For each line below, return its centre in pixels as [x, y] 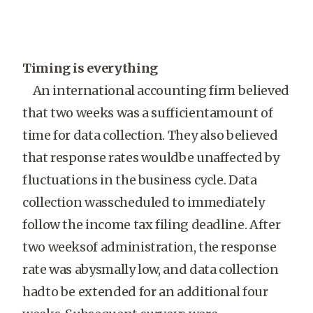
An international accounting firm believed [156, 90]
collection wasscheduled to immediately [144, 202]
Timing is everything [90, 68]
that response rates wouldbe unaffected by [151, 158]
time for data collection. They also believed [150, 135]
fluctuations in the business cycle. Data [140, 180]
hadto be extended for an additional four [145, 292]
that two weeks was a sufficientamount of [148, 113]
